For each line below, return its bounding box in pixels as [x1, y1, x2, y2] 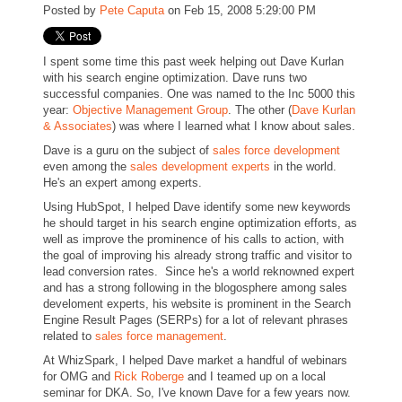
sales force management [95, 329, 223, 343]
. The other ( [228, 103, 292, 117]
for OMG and [43, 370, 114, 383]
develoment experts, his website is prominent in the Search [43, 297, 351, 310]
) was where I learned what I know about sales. [112, 119, 355, 133]
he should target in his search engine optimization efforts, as [43, 216, 357, 230]
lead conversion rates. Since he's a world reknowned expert [43, 265, 354, 278]
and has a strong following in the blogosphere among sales [43, 281, 347, 294]
